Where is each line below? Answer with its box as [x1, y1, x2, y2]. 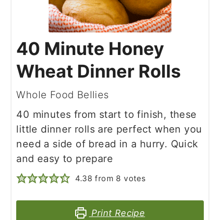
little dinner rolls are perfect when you [16, 123, 202, 135]
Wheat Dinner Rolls [16, 60, 181, 82]
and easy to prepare [16, 153, 113, 165]
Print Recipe [89, 208, 145, 218]
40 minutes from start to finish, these [16, 109, 197, 120]
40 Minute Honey [16, 38, 165, 59]
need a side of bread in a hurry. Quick [16, 138, 198, 150]
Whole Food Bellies [16, 89, 109, 101]
